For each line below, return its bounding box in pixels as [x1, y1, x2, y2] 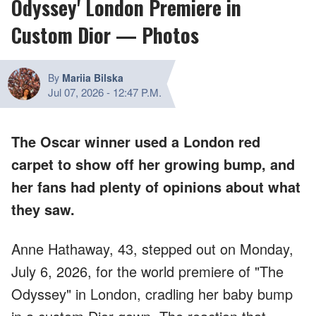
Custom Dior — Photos [11, 20, 199, 49]
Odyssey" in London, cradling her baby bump [11, 283, 293, 304]
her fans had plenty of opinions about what [11, 176, 300, 197]
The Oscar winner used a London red [11, 130, 260, 152]
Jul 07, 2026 [48, 84, 104, 99]
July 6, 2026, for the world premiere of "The [11, 260, 284, 281]
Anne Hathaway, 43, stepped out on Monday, [11, 238, 293, 259]
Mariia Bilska [62, 70, 123, 85]
